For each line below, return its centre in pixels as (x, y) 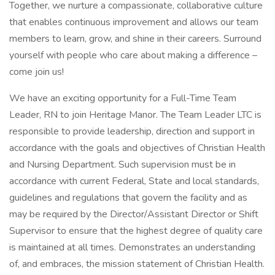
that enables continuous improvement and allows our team (134, 22)
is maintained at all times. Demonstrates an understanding (132, 247)
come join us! (37, 72)
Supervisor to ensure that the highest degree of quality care (136, 231)
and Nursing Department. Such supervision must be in (122, 165)
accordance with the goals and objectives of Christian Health (137, 148)
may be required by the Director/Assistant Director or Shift (134, 214)
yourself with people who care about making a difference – (133, 55)
